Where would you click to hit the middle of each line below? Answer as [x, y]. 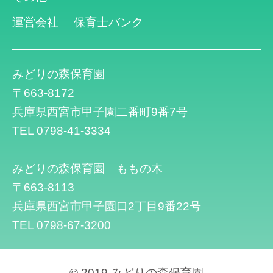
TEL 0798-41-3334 [62, 130]
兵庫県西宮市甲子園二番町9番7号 [100, 112]
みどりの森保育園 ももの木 [88, 168]
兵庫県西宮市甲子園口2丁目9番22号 [107, 206]
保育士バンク [109, 22]
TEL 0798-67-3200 [62, 225]
